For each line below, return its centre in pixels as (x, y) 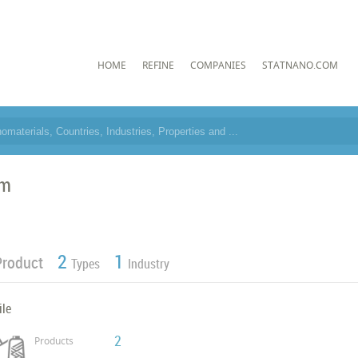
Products (54, 341)
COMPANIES (218, 65)
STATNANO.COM (300, 65)
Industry (149, 264)
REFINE (158, 65)
